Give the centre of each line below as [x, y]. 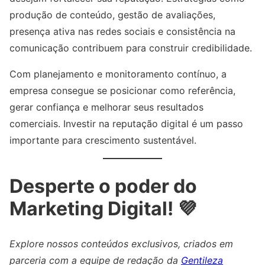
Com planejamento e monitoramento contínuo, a [118, 74]
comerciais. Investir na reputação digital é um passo [126, 124]
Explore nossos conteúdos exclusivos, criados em [121, 244]
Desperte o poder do [103, 186]
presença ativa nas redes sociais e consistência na [122, 32]
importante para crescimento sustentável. [103, 140]
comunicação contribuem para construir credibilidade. [131, 48]
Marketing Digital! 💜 [103, 208]
